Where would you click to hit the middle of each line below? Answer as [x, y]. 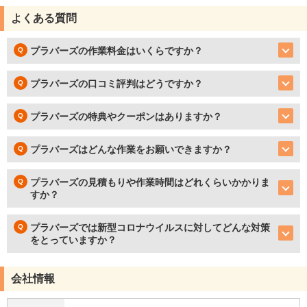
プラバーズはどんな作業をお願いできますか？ [131, 150]
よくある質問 [44, 19]
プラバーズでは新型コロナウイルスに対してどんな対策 [150, 228]
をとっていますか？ [73, 240]
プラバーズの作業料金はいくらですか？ [116, 51]
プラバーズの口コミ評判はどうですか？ [116, 84]
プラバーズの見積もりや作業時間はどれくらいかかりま [150, 183]
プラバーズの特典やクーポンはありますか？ [126, 117]
